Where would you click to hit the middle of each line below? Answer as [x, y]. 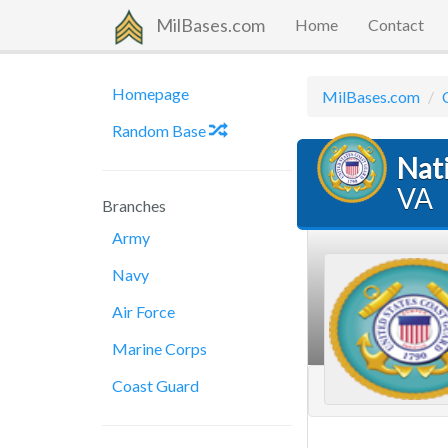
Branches [134, 205]
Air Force [143, 311]
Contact [396, 24]
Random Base [160, 130]
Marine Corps [159, 348]
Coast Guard [155, 385]
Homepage [150, 93]
